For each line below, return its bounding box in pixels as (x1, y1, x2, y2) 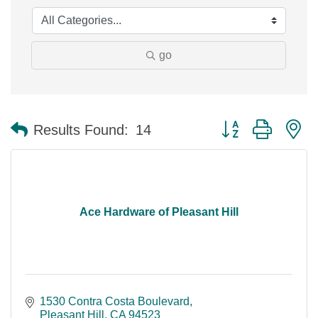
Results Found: (33, 121, 128, 138)
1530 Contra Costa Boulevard (40, 295, 190, 308)
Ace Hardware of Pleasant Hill (79, 206, 238, 219)
